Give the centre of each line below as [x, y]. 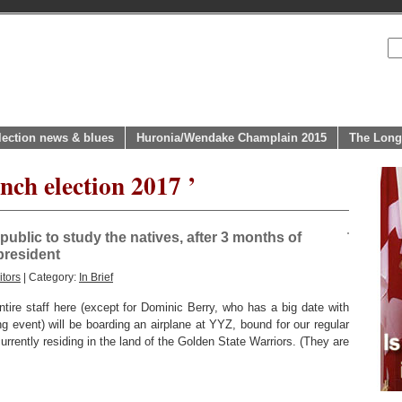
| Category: [50, 277]
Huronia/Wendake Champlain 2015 [232, 138]
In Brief [96, 277]
